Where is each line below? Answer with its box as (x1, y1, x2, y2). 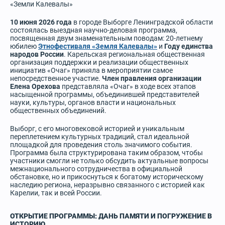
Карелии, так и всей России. (10, 189, 102, 197)
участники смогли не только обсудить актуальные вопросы (10, 157, 208, 165)
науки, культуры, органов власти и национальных (10, 98, 176, 106)
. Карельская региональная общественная (64, 50, 205, 58)
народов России (10, 50, 64, 58)
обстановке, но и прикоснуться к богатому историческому (10, 173, 203, 181)
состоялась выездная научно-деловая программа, (10, 26, 177, 34)
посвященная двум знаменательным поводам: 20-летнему (10, 34, 203, 42)
